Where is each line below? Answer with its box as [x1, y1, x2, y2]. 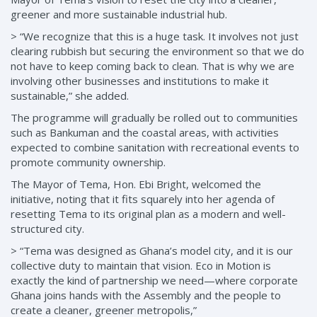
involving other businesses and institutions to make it [11, 74, 269, 88]
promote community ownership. [11, 155, 166, 170]
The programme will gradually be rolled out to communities [11, 110, 298, 125]
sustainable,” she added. [11, 88, 129, 103]
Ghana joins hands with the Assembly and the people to [11, 288, 281, 303]
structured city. [11, 221, 84, 236]
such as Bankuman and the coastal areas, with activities [11, 125, 279, 140]
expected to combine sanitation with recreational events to [11, 140, 299, 155]
